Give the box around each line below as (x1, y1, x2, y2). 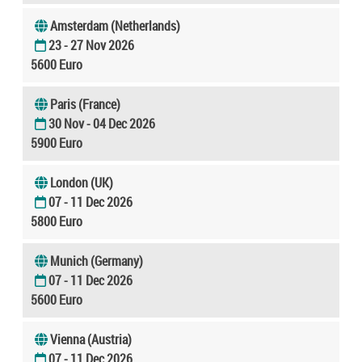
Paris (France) (50, 95, 120, 113)
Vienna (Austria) (50, 330, 132, 348)
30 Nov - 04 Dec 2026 (48, 114, 155, 133)
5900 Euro (31, 133, 82, 152)
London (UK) (50, 173, 113, 192)
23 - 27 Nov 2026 (48, 36, 134, 54)
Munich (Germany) (50, 251, 143, 270)
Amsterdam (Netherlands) (50, 16, 180, 35)
